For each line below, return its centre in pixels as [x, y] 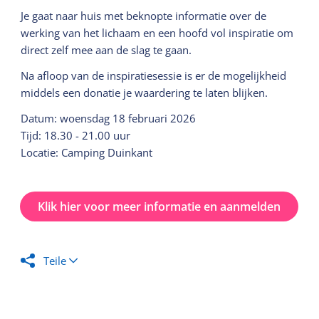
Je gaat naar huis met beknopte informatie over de [144, 16]
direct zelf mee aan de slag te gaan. [106, 50]
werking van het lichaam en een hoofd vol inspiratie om [157, 33]
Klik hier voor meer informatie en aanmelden [159, 206]
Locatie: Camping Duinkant [87, 152]
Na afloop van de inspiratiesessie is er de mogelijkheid [154, 75]
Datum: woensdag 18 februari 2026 [109, 118]
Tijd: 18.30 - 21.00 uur [76, 135]
